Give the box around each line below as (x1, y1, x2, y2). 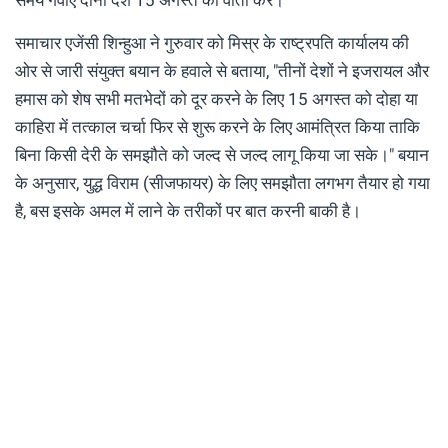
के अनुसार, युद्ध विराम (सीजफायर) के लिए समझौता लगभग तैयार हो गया (15, 172, 430, 193)
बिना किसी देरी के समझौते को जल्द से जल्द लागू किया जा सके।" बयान (15, 144, 429, 165)
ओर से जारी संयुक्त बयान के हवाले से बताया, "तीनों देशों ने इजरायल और (15, 60, 429, 81)
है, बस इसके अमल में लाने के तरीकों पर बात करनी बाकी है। (15, 200, 361, 221)
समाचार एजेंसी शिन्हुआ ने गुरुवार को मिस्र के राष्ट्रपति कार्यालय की (15, 32, 409, 53)
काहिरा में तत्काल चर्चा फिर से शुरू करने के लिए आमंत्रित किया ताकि (15, 116, 420, 137)
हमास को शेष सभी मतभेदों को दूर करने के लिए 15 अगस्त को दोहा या (15, 88, 418, 109)
